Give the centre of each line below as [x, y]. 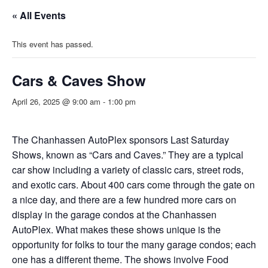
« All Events [39, 15]
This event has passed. [53, 44]
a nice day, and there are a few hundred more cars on [124, 200]
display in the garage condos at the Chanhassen [114, 215]
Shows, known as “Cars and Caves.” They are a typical [128, 155]
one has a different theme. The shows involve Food [120, 260]
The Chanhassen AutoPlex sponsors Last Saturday [121, 140]
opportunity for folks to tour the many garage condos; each [134, 245]
